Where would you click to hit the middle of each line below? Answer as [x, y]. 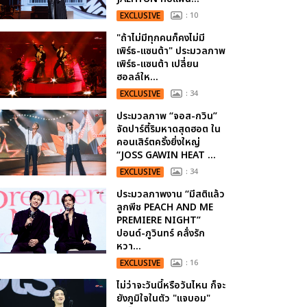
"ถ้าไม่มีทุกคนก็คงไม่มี [161, 38]
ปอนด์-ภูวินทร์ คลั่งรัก [161, 233]
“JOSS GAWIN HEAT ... [167, 155]
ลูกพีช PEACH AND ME [165, 207]
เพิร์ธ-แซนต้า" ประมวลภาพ [171, 51]
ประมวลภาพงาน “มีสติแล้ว [171, 194]
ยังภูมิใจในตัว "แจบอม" [164, 298]
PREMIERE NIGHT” [159, 220]
